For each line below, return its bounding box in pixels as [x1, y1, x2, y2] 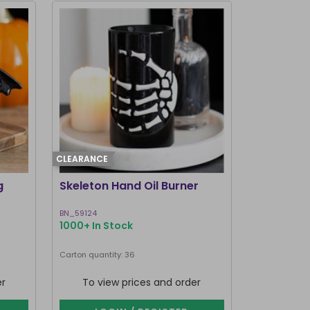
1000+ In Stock [59, 219, 133, 232]
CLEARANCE [55, 153, 108, 165]
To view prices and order [82, 275, 201, 289]
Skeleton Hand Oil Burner [59, 178, 199, 194]
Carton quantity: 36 [59, 249, 135, 260]
